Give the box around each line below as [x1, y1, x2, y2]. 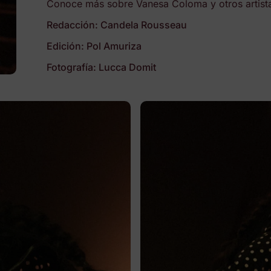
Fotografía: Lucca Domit [47, 61, 157, 74]
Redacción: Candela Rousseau [47, 19, 188, 31]
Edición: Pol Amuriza [47, 40, 142, 53]
